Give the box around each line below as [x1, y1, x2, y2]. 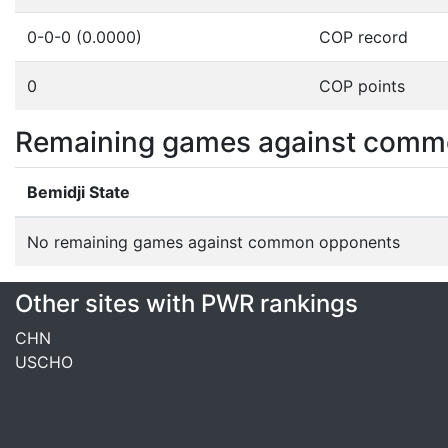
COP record [319, 27, 408, 47]
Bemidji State [27, 182, 130, 202]
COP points [319, 76, 405, 96]
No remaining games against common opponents [27, 232, 400, 252]
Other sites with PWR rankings [15, 289, 358, 318]
